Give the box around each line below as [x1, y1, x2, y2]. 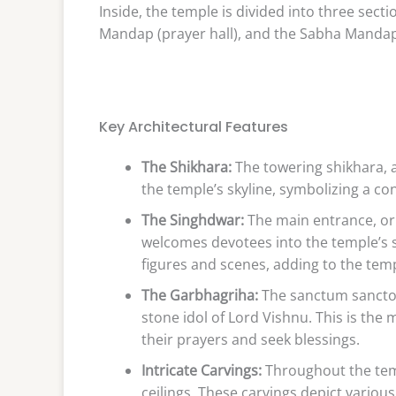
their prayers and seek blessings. [141, 329, 360, 349]
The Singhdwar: [141, 209, 244, 230]
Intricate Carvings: [141, 360, 262, 380]
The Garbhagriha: [141, 285, 258, 305]
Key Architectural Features [99, 116, 288, 137]
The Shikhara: [141, 156, 232, 177]
